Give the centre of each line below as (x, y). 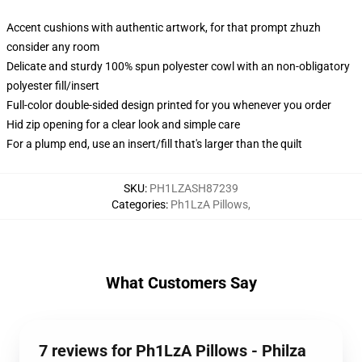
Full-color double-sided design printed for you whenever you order (169, 105)
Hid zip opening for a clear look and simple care (123, 124)
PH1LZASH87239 (194, 188)
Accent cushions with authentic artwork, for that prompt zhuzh (164, 27)
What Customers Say (181, 283)
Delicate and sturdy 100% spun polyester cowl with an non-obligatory (178, 66)
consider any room (53, 47)
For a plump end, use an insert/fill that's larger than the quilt (154, 144)
